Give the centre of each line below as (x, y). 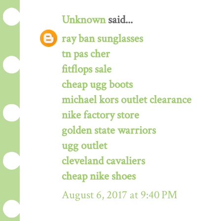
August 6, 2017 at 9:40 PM (119, 195)
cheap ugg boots (97, 85)
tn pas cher (86, 54)
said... (119, 20)
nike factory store (100, 115)
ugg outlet (84, 146)
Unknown (84, 20)
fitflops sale (87, 70)
